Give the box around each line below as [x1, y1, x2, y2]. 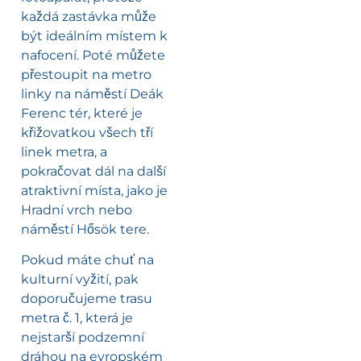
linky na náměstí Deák [21, 85, 164, 102]
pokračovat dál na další [21, 163, 166, 179]
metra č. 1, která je [21, 309, 133, 326]
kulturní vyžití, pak [21, 271, 139, 287]
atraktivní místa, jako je [21, 182, 168, 198]
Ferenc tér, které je [21, 105, 143, 121]
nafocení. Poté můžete [21, 47, 165, 63]
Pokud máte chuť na [21, 251, 154, 268]
